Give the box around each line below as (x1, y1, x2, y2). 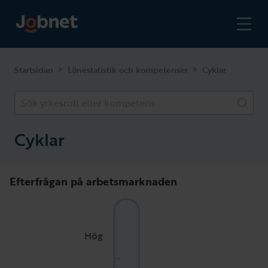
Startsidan (14, 63, 53, 76)
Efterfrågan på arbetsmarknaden (10, 173, 177, 189)
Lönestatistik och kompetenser (68, 63, 188, 76)
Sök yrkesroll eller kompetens (21, 96, 155, 110)
